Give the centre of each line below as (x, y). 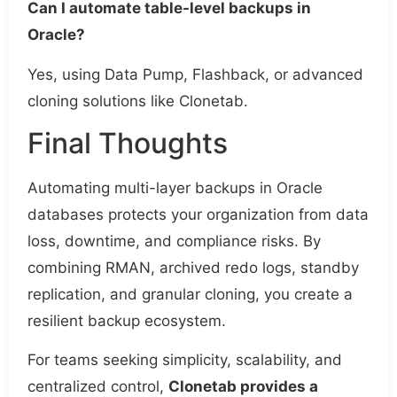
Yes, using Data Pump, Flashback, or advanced (196, 74)
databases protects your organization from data (198, 215)
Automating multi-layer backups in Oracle (175, 188)
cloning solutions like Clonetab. (138, 101)
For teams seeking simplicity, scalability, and (185, 360)
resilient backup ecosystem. (127, 321)
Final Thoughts (128, 144)
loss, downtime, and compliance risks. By (175, 241)
